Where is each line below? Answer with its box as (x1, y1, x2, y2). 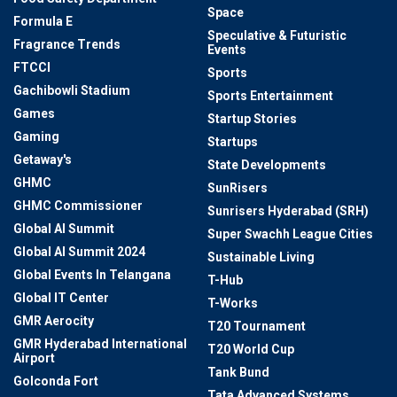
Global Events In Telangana (13, 268, 171, 283)
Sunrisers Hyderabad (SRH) (207, 204, 369, 219)
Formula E (13, 14, 73, 29)
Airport (13, 351, 55, 366)
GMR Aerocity (13, 314, 94, 329)
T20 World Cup (207, 342, 294, 357)
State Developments (207, 158, 326, 173)
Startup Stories (207, 112, 297, 127)
